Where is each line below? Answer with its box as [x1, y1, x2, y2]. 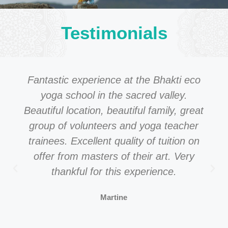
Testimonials [61, 23, 167, 43]
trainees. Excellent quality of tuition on [28, 135, 199, 147]
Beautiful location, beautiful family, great [24, 105, 204, 117]
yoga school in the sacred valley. [40, 90, 187, 101]
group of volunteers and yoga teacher [29, 120, 199, 132]
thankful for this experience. [51, 166, 177, 178]
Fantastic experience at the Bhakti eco [27, 74, 201, 86]
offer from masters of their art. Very [33, 151, 194, 162]
